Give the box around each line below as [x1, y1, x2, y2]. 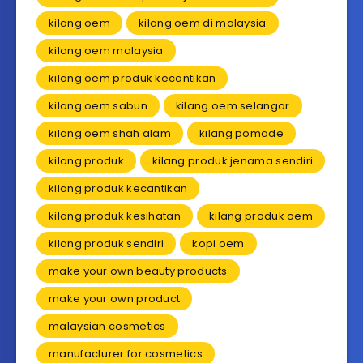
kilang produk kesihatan [49, 208, 181, 224]
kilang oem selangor [175, 98, 290, 114]
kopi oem [192, 236, 245, 252]
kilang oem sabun [49, 98, 147, 114]
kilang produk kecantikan [49, 181, 188, 197]
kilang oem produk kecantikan [49, 70, 216, 87]
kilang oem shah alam [49, 126, 171, 142]
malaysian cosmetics [49, 318, 166, 335]
